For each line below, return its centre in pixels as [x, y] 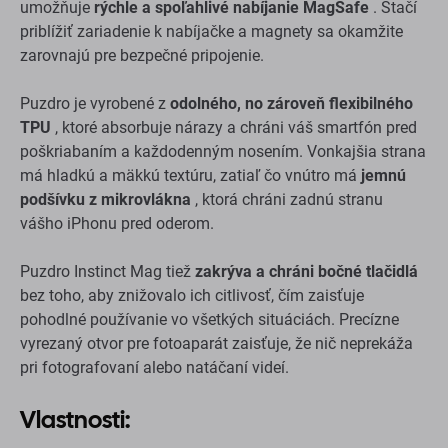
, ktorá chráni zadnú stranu [287, 200]
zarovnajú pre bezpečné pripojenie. [142, 56]
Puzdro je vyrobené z [95, 104]
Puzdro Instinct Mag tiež [107, 272]
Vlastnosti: [75, 420]
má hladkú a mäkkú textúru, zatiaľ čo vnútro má [190, 176]
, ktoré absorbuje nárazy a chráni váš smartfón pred [234, 128]
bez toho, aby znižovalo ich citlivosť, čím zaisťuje [192, 296]
